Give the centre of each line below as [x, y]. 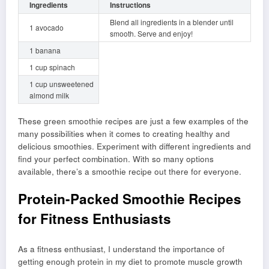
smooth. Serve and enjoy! [151, 34]
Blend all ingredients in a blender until [172, 22]
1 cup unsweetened [62, 84]
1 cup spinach [52, 67]
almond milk [49, 95]
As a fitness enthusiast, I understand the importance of [121, 249]
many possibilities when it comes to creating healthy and [124, 134]
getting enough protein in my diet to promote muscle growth [130, 261]
